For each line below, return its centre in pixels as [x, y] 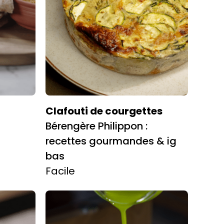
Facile [60, 171]
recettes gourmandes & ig [111, 141]
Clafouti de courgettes [104, 111]
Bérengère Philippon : [96, 126]
